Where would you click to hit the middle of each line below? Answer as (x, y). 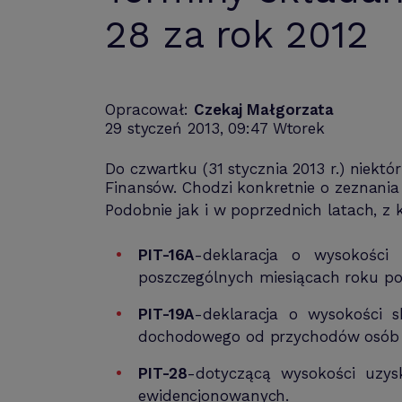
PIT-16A (166, 255)
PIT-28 (163, 373)
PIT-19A (166, 314)
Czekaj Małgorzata (264, 109)
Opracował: (149, 109)
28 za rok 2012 (237, 35)
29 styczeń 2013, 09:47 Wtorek (215, 128)
